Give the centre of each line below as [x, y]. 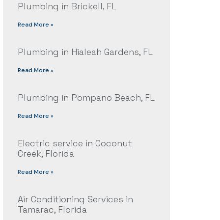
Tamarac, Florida [52, 210]
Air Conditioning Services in [75, 199]
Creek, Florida [46, 154]
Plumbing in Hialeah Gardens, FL [85, 52]
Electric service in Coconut [75, 143]
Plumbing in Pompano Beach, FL [86, 98]
